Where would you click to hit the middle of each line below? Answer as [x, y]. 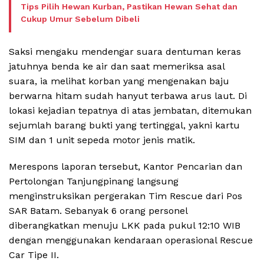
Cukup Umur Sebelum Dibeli [80, 19]
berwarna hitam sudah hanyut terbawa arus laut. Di [128, 95]
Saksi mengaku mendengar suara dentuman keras [125, 51]
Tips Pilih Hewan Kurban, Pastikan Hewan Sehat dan [129, 6]
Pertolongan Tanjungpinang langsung [94, 181]
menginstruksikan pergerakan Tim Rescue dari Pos [126, 196]
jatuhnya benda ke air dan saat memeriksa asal [117, 66]
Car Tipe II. [34, 255]
